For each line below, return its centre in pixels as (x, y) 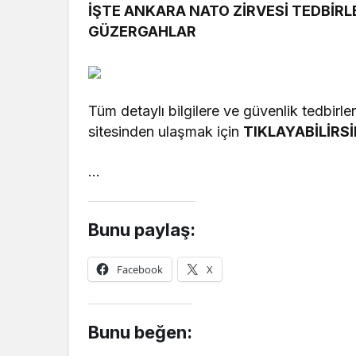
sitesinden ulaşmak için (166, 131)
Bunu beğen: (140, 332)
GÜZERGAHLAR (142, 31)
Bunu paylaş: (142, 229)
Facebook (140, 269)
